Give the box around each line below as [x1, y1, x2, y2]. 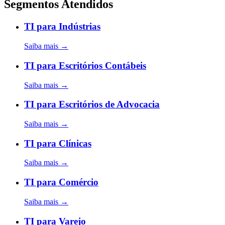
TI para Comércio [24, 177, 98, 188]
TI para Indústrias [24, 21, 100, 32]
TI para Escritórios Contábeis [24, 60, 146, 71]
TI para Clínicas [24, 138, 91, 149]
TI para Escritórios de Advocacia [24, 99, 160, 110]
